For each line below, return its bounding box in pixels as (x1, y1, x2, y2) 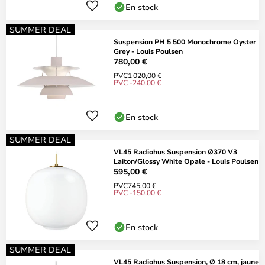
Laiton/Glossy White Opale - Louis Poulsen (114, 156, 258, 166)
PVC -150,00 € (114, 188, 161, 197)
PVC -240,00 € (114, 77, 161, 87)
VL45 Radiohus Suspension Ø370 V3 (114, 147, 237, 156)
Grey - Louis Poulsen (114, 46, 183, 56)
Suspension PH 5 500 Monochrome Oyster (114, 37, 256, 46)
